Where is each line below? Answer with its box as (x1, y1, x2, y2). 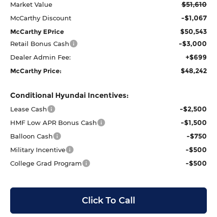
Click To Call (82, 195, 135, 206)
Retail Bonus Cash (10, 39, 70, 47)
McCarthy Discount (10, 14, 72, 22)
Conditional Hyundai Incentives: (10, 90, 129, 100)
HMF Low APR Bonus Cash (10, 118, 97, 126)
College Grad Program (10, 159, 82, 167)
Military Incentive (10, 145, 66, 154)
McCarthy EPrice (10, 27, 64, 35)
